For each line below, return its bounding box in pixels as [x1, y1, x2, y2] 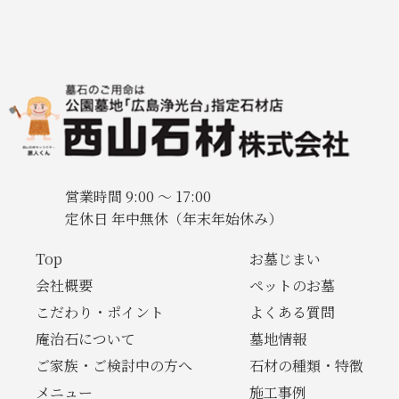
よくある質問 [248, 302, 335, 323]
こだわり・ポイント [36, 302, 165, 323]
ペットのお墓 [248, 275, 335, 297]
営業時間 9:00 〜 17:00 [64, 186, 211, 208]
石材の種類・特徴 [248, 355, 363, 377]
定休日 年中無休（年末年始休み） [64, 208, 282, 230]
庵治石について [36, 329, 136, 350]
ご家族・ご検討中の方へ [36, 355, 193, 377]
